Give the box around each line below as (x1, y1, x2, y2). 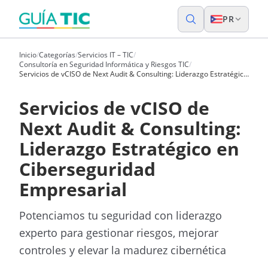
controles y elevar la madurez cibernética (19, 243, 226, 257)
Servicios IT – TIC (78, 50, 133, 60)
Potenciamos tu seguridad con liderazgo (19, 208, 222, 223)
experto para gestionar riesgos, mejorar (19, 226, 218, 240)
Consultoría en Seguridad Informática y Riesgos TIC (19, 59, 189, 69)
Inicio (19, 50, 36, 60)
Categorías (39, 50, 75, 60)
